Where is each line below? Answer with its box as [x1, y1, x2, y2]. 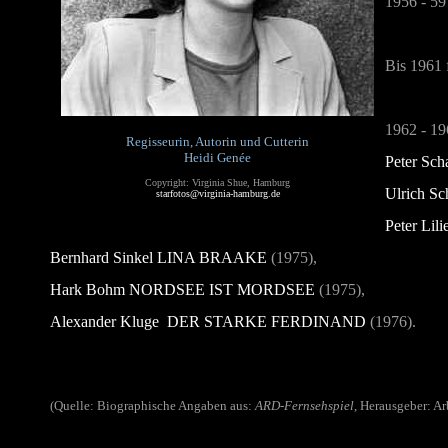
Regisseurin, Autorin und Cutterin [126, 134, 309, 149]
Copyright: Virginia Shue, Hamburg [145, 177, 290, 188]
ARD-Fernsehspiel [255, 398, 354, 413]
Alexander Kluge [50, 313, 159, 330]
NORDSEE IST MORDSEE [129, 281, 315, 298]
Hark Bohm [50, 281, 125, 298]
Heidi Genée [184, 150, 251, 165]
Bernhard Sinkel [50, 249, 153, 266]
